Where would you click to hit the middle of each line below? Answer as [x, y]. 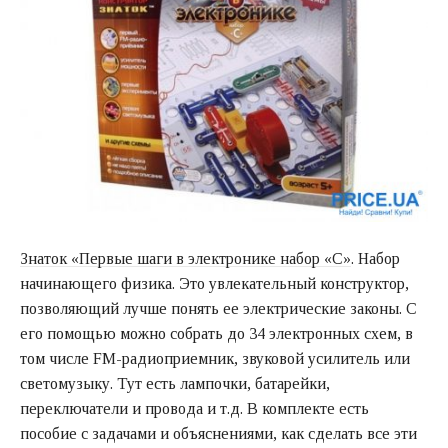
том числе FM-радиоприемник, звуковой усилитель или [215, 359]
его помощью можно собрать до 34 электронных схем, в [216, 334]
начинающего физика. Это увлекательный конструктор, [214, 284]
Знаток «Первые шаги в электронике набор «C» [185, 259]
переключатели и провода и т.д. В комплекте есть [194, 409]
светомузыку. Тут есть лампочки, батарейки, [175, 384]
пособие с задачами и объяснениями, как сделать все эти [218, 434]
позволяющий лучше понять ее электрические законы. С [218, 309]
